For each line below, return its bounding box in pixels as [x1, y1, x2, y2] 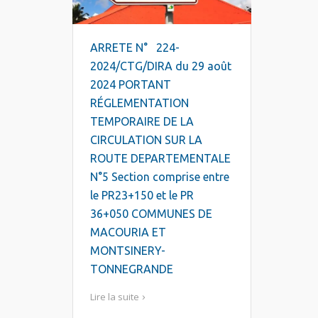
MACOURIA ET [90, 226, 166, 239]
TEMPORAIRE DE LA [90, 115, 194, 128]
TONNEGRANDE [90, 263, 173, 276]
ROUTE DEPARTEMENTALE [90, 152, 231, 165]
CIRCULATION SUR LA [90, 133, 165, 147]
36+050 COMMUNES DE [90, 207, 131, 221]
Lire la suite [90, 290, 139, 304]
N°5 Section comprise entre [90, 170, 111, 184]
